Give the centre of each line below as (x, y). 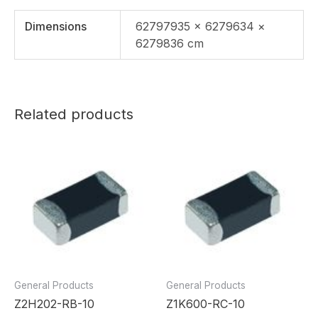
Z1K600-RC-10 (205, 303)
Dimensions (56, 26)
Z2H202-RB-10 (54, 303)
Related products (74, 114)
